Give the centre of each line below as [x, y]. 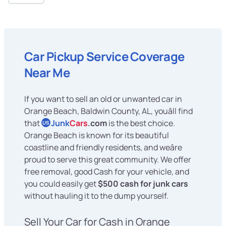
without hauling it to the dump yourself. [96, 196]
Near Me [47, 73]
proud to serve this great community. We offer [108, 160]
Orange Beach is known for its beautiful [97, 135]
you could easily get [61, 184]
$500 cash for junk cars [143, 184]
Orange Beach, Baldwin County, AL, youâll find [108, 111]
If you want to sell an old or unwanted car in [103, 99]
